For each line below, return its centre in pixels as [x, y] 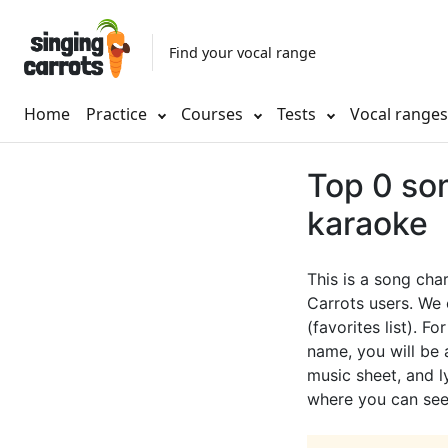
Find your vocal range [242, 52]
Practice [116, 114]
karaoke [367, 224]
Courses [214, 114]
